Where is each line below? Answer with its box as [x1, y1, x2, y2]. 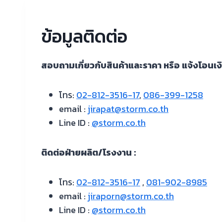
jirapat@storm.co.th [88, 102, 168, 115]
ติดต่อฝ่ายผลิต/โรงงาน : [41, 146, 136, 159]
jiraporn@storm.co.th [88, 189, 174, 203]
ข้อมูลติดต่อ [41, 23, 127, 50]
